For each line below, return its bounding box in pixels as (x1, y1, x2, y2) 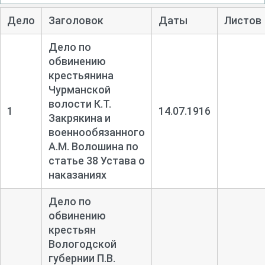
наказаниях (48, 168, 106, 181)
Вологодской (48, 237, 117, 250)
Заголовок (48, 14, 104, 27)
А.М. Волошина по (48, 140, 138, 153)
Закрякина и (48, 111, 111, 124)
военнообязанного (48, 125, 145, 138)
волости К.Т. (48, 97, 111, 110)
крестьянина (48, 69, 114, 82)
